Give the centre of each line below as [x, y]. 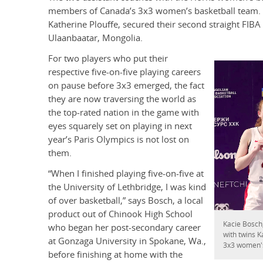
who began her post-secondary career [124, 228]
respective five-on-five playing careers [124, 72]
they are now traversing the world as [122, 99]
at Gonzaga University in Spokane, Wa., [127, 241]
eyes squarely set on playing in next [120, 126]
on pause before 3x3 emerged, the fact [126, 86]
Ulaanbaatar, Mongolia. [97, 38]
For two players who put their [108, 59]
